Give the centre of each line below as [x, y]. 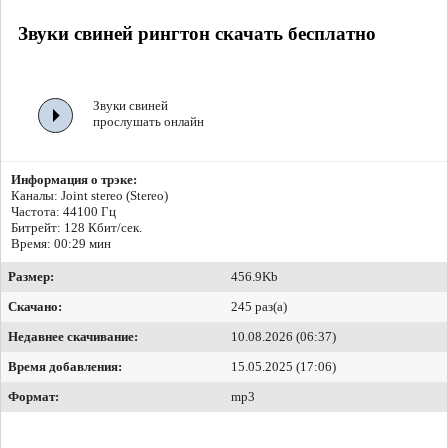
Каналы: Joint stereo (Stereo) [89, 196]
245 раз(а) [259, 307]
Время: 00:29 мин [61, 244]
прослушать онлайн [148, 122]
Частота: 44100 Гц [63, 212]
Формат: [33, 397]
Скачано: [35, 307]
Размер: [31, 277]
